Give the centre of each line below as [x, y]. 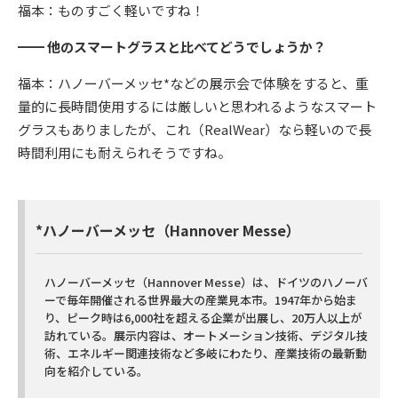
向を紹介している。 [96, 371]
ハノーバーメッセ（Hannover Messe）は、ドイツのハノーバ [206, 283]
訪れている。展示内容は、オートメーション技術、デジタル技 [206, 336]
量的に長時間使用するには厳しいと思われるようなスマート [197, 107]
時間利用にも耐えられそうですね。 [124, 153]
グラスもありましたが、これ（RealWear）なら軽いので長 [195, 130]
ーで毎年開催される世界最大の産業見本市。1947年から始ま [201, 300]
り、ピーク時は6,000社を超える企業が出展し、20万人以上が [203, 318]
